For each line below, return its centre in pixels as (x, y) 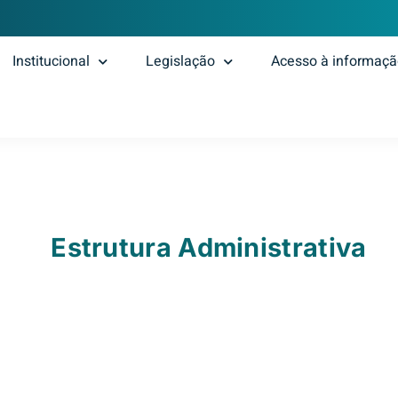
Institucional (52, 62)
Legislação (181, 62)
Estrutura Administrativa (209, 247)
